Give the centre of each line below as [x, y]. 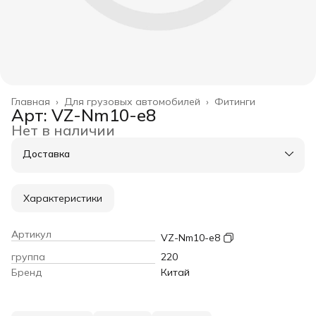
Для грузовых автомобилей [132, 102]
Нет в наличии [63, 130]
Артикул [31, 234]
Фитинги [235, 102]
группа [28, 257]
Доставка [46, 154]
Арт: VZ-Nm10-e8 [84, 115]
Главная [31, 102]
